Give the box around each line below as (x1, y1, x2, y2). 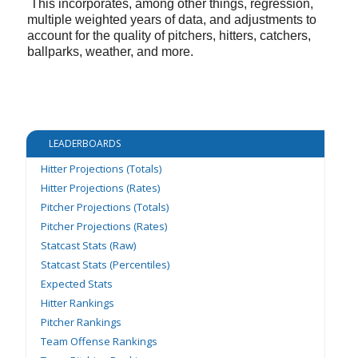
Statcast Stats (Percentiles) (41, 257, 170, 272)
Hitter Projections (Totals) (41, 161, 162, 177)
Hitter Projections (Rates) (41, 181, 161, 196)
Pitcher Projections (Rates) (41, 219, 168, 234)
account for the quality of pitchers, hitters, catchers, (26, 29, 311, 43)
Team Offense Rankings (41, 334, 158, 349)
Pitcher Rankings (41, 315, 122, 330)
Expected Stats (41, 276, 113, 292)
